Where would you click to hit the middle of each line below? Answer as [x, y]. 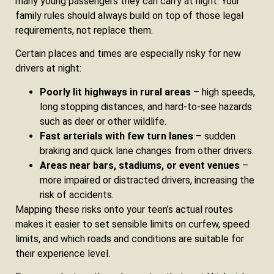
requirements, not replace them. [84, 31]
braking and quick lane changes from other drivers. [147, 150]
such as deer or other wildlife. [103, 121]
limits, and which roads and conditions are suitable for [130, 239]
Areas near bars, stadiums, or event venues [140, 165]
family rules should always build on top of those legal [129, 16]
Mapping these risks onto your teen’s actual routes [124, 209]
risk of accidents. [77, 194]
